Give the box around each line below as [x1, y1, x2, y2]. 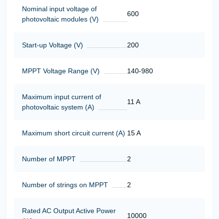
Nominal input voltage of [22, 4, 97, 13]
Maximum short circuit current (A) [22, 129, 125, 137]
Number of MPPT [22, 154, 76, 163]
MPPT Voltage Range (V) [22, 66, 100, 75]
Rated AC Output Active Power [22, 206, 116, 215]
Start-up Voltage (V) [22, 41, 83, 49]
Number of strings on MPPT [22, 180, 108, 189]
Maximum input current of [22, 92, 101, 101]
